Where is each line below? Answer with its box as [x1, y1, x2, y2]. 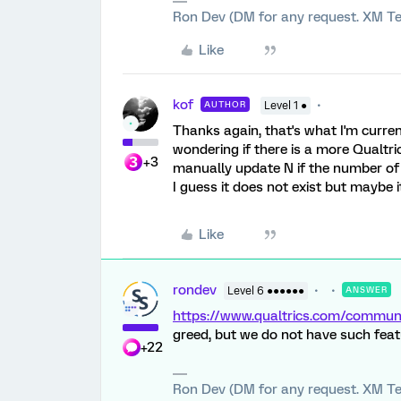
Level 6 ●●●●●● [227, 285, 304, 297]
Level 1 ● [264, 99, 307, 112]
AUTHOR [204, 99, 246, 109]
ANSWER [346, 285, 388, 294]
